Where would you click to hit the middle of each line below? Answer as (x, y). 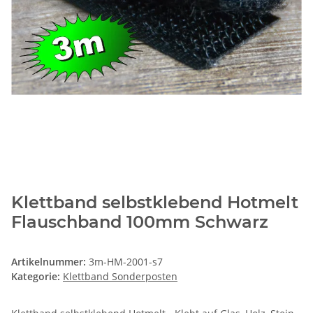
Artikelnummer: (50, 262)
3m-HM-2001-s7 (126, 262)
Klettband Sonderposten (120, 277)
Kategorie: (37, 277)
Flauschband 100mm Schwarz (140, 222)
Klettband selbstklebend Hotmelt (155, 203)
